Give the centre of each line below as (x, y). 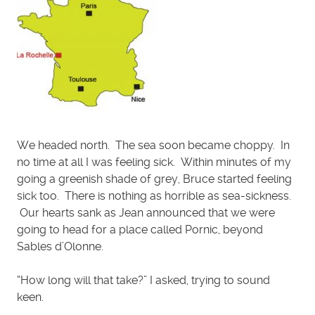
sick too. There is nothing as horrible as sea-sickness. (154, 196)
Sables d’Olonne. (60, 247)
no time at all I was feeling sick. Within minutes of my (154, 162)
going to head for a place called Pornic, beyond (140, 230)
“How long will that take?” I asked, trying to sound (143, 281)
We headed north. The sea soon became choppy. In (153, 146)
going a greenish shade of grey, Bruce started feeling (154, 179)
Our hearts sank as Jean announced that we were (146, 213)
